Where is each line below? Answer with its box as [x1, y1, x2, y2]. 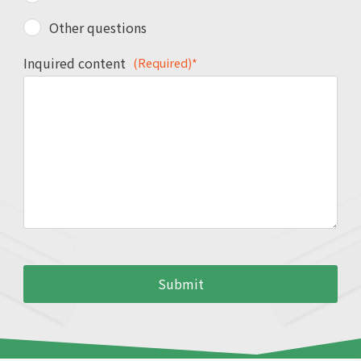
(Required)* [133, 53, 198, 71]
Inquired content [23, 52, 127, 73]
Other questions [49, 17, 147, 37]
